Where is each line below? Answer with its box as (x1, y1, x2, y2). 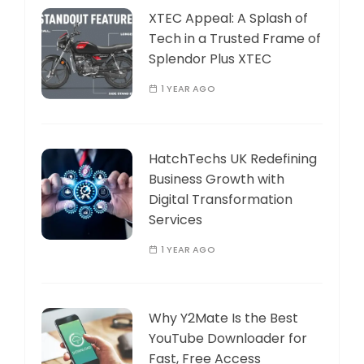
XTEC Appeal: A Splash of (149, 8, 308, 28)
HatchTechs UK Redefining (149, 149, 317, 168)
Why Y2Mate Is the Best (149, 308, 298, 327)
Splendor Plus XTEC (149, 49, 271, 68)
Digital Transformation (149, 189, 292, 209)
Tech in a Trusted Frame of (149, 28, 321, 48)
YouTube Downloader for (149, 328, 307, 348)
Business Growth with (149, 169, 284, 188)
